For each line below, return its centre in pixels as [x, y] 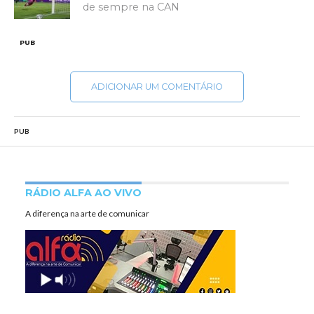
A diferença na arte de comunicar [87, 213]
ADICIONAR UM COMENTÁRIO [157, 86]
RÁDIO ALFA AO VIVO [83, 192]
